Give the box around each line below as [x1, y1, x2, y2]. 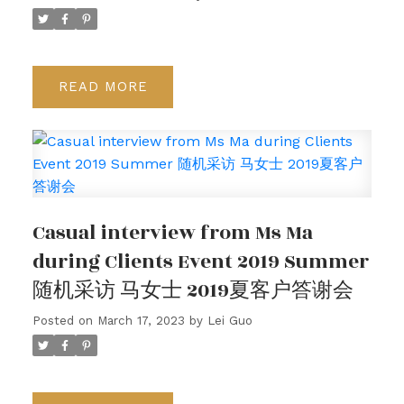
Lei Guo [207, 313, 252, 327]
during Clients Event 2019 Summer [32, 246, 369, 277]
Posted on [32, 313, 97, 327]
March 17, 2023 [96, 313, 185, 327]
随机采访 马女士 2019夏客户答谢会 [32, 275, 353, 306]
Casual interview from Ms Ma [32, 217, 313, 248]
